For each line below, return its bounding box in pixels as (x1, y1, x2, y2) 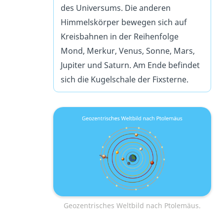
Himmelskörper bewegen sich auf (60, 16, 187, 28)
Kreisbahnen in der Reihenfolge (60, 31, 179, 42)
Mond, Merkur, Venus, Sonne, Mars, (60, 45, 195, 56)
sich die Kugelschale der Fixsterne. (60, 74, 188, 85)
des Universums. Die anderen (60, 2, 171, 13)
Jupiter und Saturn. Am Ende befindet (60, 59, 200, 71)
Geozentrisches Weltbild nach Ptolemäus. (63, 200, 201, 210)
